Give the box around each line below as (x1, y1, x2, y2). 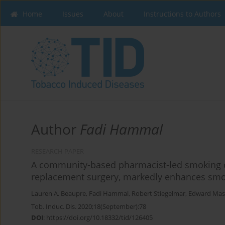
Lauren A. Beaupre (31, 189, 86, 198)
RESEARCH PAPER (31, 147, 84, 156)
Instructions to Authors (144, 9, 221, 19)
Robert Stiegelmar (132, 189, 185, 198)
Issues (62, 9, 83, 19)
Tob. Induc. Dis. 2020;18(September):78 (31, 202, 146, 211)
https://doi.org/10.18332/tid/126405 (46, 213, 153, 222)
